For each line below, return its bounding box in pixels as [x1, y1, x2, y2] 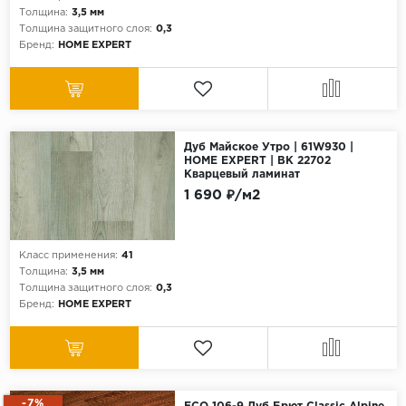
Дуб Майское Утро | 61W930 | [183, 142, 353, 153]
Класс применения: [18, 251, 118, 261]
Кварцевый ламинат [183, 169, 300, 180]
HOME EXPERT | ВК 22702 [183, 156, 331, 167]
